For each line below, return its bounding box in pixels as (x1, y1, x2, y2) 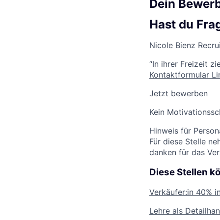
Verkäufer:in (149, 187, 193, 197)
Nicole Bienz (149, 40, 195, 50)
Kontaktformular (149, 69, 209, 80)
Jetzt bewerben (149, 88, 208, 98)
